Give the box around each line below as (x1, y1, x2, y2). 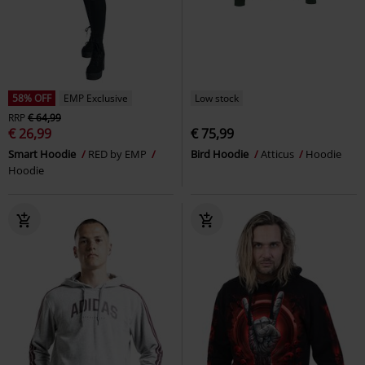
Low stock (195, 90, 239, 105)
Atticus (261, 146, 297, 161)
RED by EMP (88, 146, 149, 161)
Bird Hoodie (191, 146, 251, 161)
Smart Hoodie (8, 146, 78, 161)
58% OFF (12, 90, 51, 105)
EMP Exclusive (64, 90, 128, 105)
